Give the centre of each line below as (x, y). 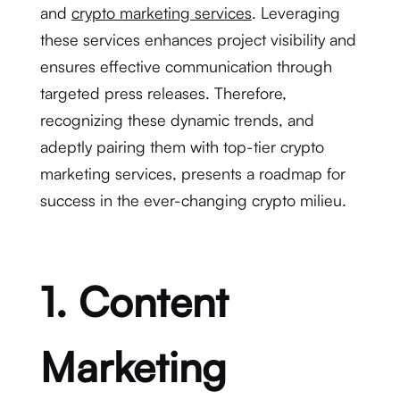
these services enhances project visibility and (198, 39)
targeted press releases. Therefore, (163, 93)
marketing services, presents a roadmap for (192, 173)
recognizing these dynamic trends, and (177, 120)
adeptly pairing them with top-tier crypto (182, 146)
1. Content (134, 301)
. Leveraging (296, 12)
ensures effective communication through (186, 66)
